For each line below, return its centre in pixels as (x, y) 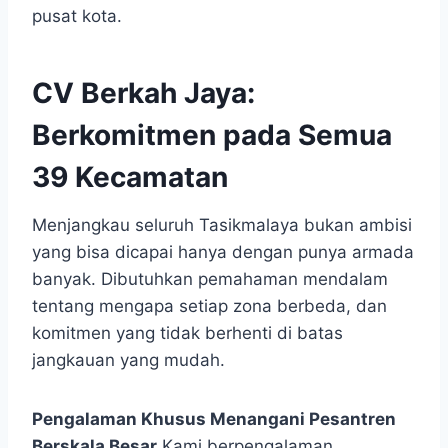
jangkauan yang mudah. (128, 359)
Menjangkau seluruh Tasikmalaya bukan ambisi (222, 224)
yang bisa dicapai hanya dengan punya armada (223, 251)
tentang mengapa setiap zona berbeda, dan (209, 305)
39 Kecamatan (130, 176)
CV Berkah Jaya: (143, 92)
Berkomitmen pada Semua (212, 134)
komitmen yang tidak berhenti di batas (187, 332)
